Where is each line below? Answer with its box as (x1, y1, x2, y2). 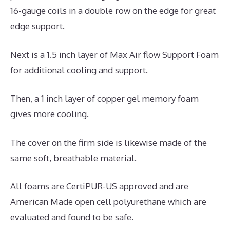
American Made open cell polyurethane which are (10, 196, 206, 207)
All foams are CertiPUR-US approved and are (10, 181, 188, 192)
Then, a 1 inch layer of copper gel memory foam (10, 93, 199, 104)
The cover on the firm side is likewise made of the (10, 137, 207, 148)
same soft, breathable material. (10, 152, 137, 163)
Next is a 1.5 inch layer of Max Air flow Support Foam (10, 49, 219, 60)
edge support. (10, 21, 65, 32)
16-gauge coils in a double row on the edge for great (10, 5, 216, 16)
